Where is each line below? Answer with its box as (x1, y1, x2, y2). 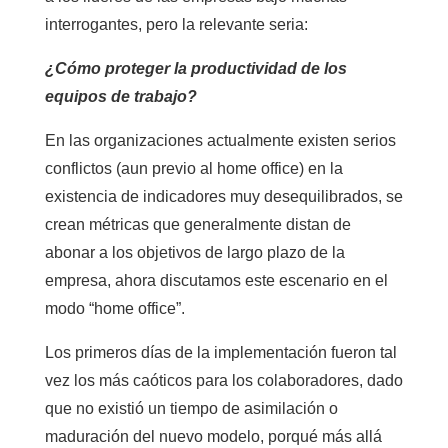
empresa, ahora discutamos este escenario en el (44, 272, 388, 289)
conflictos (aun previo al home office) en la (44, 160, 343, 177)
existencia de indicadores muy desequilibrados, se (44, 188, 403, 205)
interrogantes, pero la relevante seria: (44, 16, 308, 33)
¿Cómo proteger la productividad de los (44, 60, 347, 77)
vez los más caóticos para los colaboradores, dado (44, 372, 403, 389)
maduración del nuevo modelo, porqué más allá (44, 428, 382, 445)
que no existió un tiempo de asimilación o (44, 400, 338, 417)
